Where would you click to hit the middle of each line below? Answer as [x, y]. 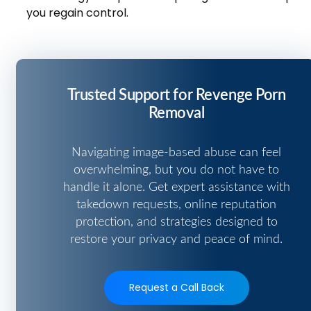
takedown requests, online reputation [176, 204]
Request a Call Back [176, 287]
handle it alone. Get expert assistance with [176, 187]
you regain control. [77, 12]
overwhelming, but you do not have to [176, 170]
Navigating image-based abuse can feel [176, 152]
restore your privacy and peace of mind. [176, 239]
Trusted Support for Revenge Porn [176, 95]
